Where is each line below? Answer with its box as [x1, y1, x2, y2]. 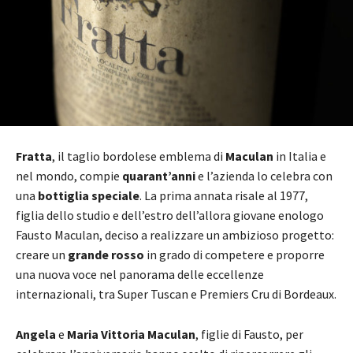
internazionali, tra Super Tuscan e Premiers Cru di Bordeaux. [16, 285, 336, 302]
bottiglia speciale [38, 187, 139, 203]
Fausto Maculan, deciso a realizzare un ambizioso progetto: [16, 226, 334, 243]
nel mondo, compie [16, 167, 122, 184]
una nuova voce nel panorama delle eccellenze [16, 266, 264, 282]
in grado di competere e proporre [144, 246, 325, 262]
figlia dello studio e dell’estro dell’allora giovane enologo [16, 206, 324, 223]
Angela [16, 325, 56, 342]
